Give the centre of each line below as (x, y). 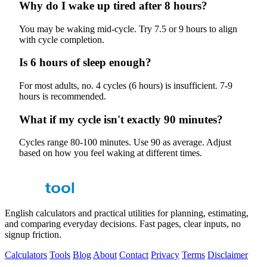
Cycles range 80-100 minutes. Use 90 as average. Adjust (125, 142)
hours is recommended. (63, 96)
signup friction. (33, 235)
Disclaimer (228, 255)
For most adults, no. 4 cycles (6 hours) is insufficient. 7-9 (126, 86)
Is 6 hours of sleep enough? (85, 63)
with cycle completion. (62, 39)
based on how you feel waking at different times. (111, 153)
